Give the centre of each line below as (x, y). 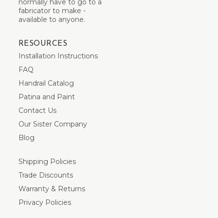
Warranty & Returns (52, 189)
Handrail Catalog (46, 83)
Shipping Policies (47, 161)
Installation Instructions (58, 56)
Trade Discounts (46, 175)
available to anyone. (52, 19)
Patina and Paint (47, 97)
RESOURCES (43, 44)
